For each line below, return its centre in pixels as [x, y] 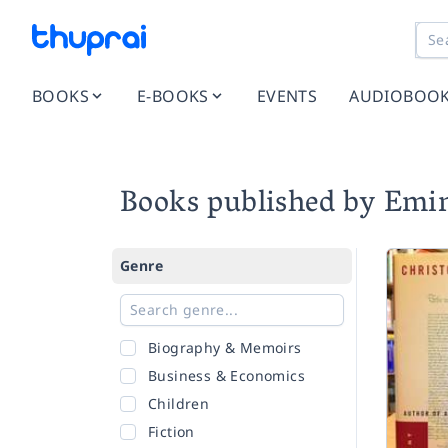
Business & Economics [226, 375]
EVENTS [287, 96]
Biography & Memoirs [225, 347]
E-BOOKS [173, 96]
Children [179, 403]
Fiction [171, 431]
